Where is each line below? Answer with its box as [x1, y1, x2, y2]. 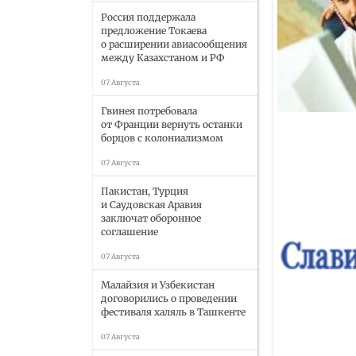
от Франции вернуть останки [101, 118, 242, 130]
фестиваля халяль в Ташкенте [101, 306, 246, 318]
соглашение [101, 226, 158, 238]
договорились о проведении [101, 292, 237, 304]
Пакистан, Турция [101, 185, 188, 197]
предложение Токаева [101, 25, 207, 37]
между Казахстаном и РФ [101, 52, 225, 64]
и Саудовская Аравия [101, 199, 202, 211]
